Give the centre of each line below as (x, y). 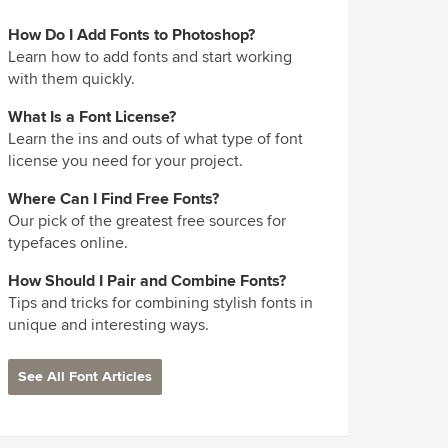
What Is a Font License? (92, 117)
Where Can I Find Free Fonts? (114, 199)
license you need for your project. (126, 161)
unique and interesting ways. (109, 325)
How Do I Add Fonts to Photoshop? (132, 35)
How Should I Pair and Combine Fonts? (147, 281)
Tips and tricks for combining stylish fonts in (161, 303)
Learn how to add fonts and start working (150, 57)
